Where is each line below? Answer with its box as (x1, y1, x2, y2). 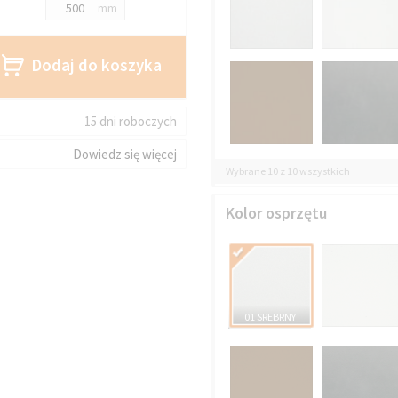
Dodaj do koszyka (31, 53, 163, 76)
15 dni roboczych (84, 112, 177, 130)
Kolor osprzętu (226, 202, 328, 223)
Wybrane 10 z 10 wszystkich (226, 164, 351, 179)
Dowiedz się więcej (72, 145, 177, 163)
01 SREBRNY (243, 309, 296, 323)
